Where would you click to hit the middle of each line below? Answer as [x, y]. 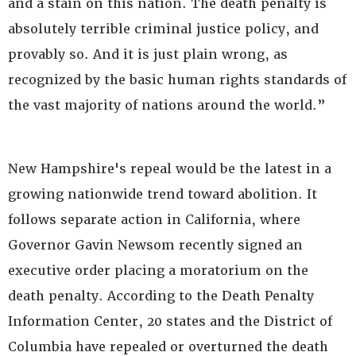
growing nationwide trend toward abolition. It [163, 194]
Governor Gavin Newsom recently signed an [155, 245]
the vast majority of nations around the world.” [167, 105]
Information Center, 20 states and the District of [170, 321]
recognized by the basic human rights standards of [177, 80]
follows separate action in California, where [154, 220]
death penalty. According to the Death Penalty [161, 296]
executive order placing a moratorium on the [158, 271]
